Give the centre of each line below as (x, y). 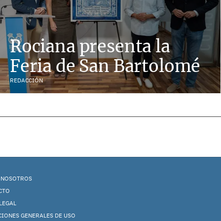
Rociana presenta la (90, 46)
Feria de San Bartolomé (105, 66)
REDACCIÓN (26, 80)
